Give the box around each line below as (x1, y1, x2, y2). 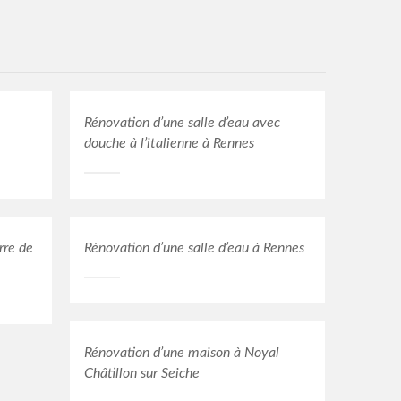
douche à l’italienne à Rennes (84, 136, 255, 151)
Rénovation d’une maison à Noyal (84, 346, 280, 361)
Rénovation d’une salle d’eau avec (84, 115, 281, 131)
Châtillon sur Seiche (84, 366, 200, 381)
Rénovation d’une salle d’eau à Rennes (84, 241, 305, 256)
